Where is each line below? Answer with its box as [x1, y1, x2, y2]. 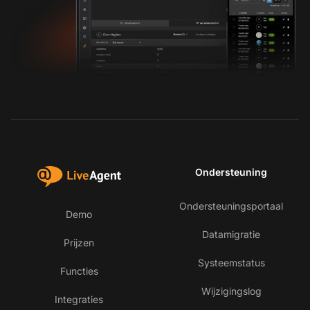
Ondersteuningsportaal [179, 200, 283, 212]
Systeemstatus [197, 257, 265, 269]
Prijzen [64, 237, 94, 249]
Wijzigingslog [201, 285, 262, 298]
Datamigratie [202, 228, 260, 241]
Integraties [55, 293, 103, 306]
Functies [60, 265, 98, 277]
